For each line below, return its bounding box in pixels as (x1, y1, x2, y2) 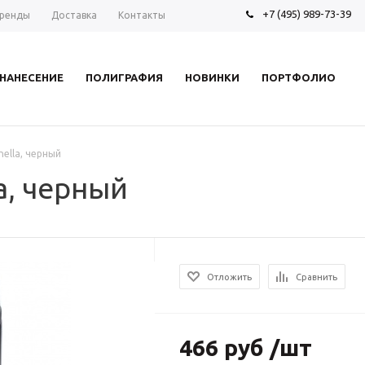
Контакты (118, 10, 165, 20)
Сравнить (296, 272, 338, 282)
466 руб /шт (179, 335, 313, 360)
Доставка (51, 10, 97, 20)
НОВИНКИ (184, 72, 240, 83)
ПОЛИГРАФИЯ (86, 72, 164, 83)
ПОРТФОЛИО (261, 72, 336, 83)
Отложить (207, 272, 253, 282)
